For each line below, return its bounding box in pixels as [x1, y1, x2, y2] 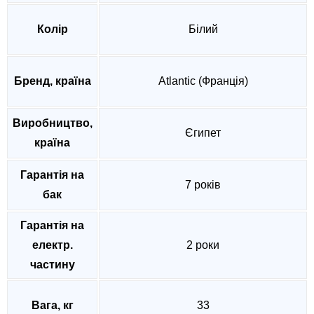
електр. [32, 239, 73, 252]
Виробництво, [12, 117, 93, 130]
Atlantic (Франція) [158, 75, 248, 88]
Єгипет [185, 127, 221, 139]
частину [29, 259, 75, 271]
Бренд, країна [13, 75, 91, 88]
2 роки [186, 239, 219, 252]
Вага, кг [31, 299, 74, 312]
